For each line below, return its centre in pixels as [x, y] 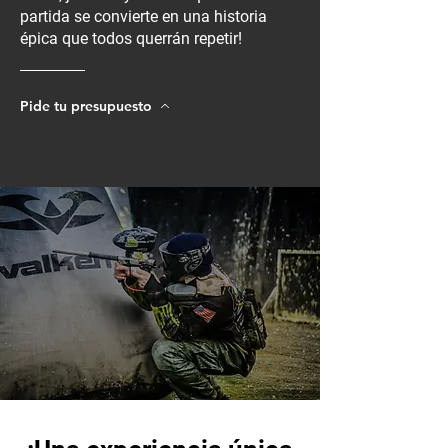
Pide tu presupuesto [86, 106]
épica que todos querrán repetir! [131, 38]
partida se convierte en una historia [143, 16]
